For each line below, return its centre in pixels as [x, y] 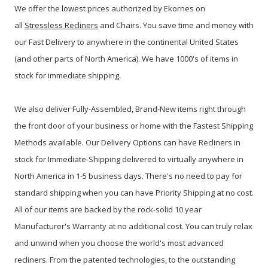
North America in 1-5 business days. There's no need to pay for [128, 176]
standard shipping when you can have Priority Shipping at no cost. [134, 192]
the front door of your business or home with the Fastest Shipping [134, 125]
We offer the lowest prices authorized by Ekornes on [110, 8]
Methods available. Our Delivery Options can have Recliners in [127, 142]
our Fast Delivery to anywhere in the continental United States [127, 42]
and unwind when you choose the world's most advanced [119, 243]
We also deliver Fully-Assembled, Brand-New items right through [130, 109]
